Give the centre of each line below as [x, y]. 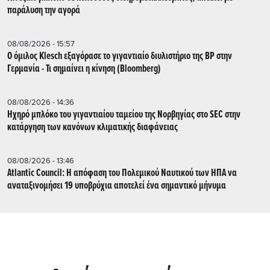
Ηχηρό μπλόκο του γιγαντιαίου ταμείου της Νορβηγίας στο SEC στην [124, 115]
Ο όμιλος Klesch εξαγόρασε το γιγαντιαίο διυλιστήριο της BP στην [120, 56]
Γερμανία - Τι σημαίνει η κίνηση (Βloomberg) [84, 69]
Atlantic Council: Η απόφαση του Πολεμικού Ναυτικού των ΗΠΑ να [122, 173]
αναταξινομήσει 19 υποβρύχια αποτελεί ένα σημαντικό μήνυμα [117, 186]
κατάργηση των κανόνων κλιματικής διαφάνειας [93, 127]
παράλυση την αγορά [44, 10]
